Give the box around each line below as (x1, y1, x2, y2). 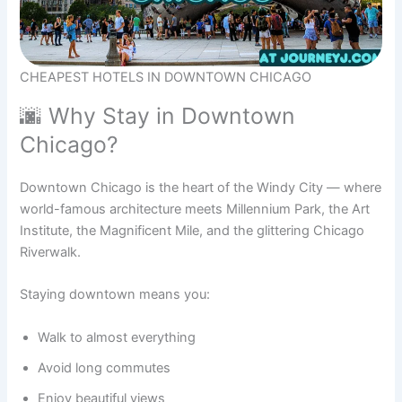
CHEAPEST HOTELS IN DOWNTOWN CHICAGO (20, 69, 312, 86)
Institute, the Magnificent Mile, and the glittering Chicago (20, 222, 365, 239)
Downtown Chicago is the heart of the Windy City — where (20, 179, 382, 196)
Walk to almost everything (38, 328, 197, 345)
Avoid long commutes (38, 359, 171, 376)
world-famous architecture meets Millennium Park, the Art (20, 200, 371, 217)
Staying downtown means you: (20, 286, 211, 303)
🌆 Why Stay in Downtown (20, 101, 296, 129)
